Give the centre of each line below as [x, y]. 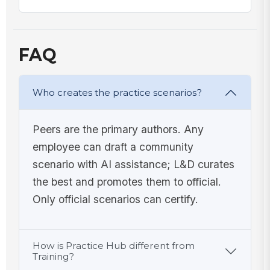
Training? [53, 256]
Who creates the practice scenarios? [117, 92]
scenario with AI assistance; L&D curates [133, 164]
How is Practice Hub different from [113, 245]
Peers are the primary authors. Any [118, 129]
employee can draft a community [113, 146]
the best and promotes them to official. [127, 181]
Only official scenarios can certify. [115, 199]
